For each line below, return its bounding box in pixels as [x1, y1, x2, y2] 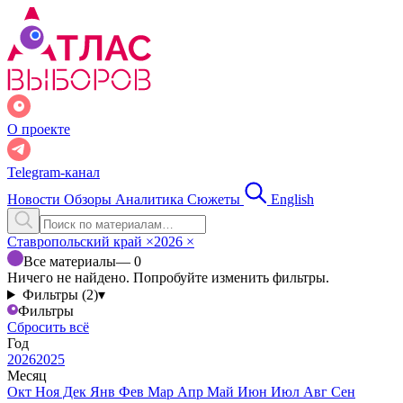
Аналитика [115, 192, 187, 207]
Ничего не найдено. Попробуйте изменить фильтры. [7, 270, 329, 285]
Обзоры [64, 192, 115, 207]
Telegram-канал [7, 165, 100, 180]
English [271, 192, 314, 207]
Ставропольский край [7, 234, 146, 249]
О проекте [7, 121, 70, 137]
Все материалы [23, 254, 116, 269]
